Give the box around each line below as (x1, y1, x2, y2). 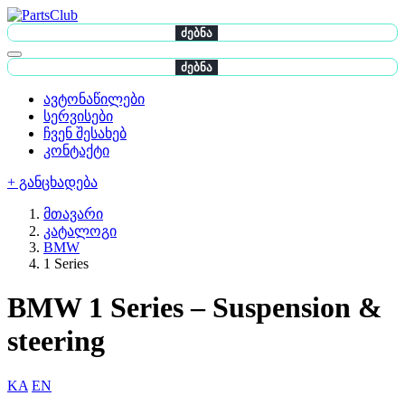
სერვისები (43, 108, 113, 124)
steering (7, 325, 105, 358)
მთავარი (43, 206, 103, 221)
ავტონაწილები (43, 91, 145, 107)
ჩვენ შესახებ (43, 126, 127, 141)
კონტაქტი (43, 143, 109, 158)
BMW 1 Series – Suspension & (7, 291, 382, 325)
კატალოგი (43, 223, 117, 239)
